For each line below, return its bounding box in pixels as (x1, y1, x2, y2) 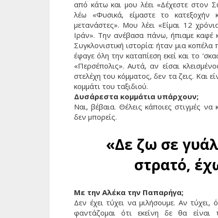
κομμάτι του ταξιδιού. (74, 81, 150, 91)
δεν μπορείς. (74, 112, 117, 122)
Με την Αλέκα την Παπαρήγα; (74, 187, 183, 198)
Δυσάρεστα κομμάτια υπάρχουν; (74, 91, 200, 102)
